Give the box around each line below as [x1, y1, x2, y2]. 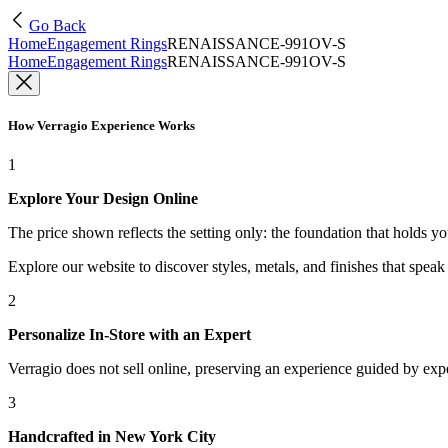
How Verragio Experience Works [8, 118, 195, 134]
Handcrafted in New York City [8, 428, 216, 446]
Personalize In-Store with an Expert [8, 326, 251, 344]
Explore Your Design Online [8, 190, 198, 208]
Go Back [29, 17, 86, 34]
